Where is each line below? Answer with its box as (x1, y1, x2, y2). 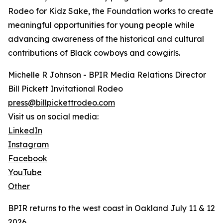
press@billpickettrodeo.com (8, 98, 115, 108)
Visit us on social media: (8, 111, 99, 122)
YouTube (8, 167, 42, 178)
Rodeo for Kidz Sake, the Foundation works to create (8, 6, 214, 16)
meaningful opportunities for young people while (8, 20, 195, 30)
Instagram (8, 139, 49, 150)
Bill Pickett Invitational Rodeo (8, 84, 123, 94)
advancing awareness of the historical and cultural (8, 34, 204, 44)
